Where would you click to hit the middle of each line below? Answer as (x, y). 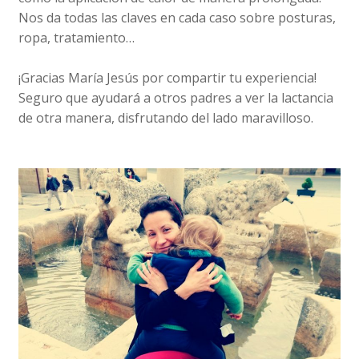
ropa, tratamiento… (77, 37)
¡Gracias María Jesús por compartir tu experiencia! (168, 77)
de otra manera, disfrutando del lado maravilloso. (166, 117)
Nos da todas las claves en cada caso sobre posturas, (177, 17)
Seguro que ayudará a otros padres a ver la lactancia (176, 97)
